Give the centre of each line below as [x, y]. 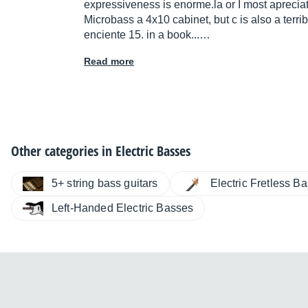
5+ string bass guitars [105, 184]
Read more [109, 62]
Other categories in [63, 151]
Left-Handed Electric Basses [123, 208]
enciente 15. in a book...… [147, 35]
